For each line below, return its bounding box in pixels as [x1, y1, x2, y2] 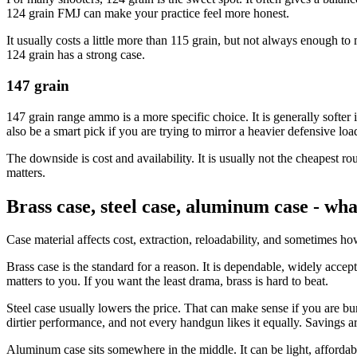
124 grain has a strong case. [6, 48, 145, 62]
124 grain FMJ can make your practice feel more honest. [6, 6, 289, 21]
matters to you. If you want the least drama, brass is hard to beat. [6, 274, 328, 288]
